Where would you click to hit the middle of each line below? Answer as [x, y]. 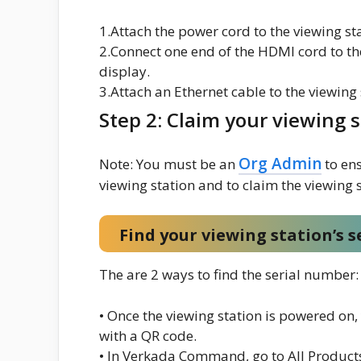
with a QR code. [148, 335]
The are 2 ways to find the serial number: [229, 275]
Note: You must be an [169, 164]
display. [124, 71]
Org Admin [280, 163]
